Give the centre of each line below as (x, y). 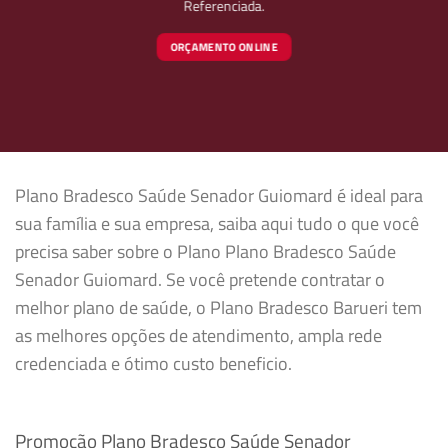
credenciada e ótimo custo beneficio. (153, 363)
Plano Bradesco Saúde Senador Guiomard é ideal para (219, 195)
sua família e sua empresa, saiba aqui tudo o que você (217, 223)
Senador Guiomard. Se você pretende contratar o (200, 279)
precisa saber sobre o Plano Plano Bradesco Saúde (205, 251)
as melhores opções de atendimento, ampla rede (198, 335)
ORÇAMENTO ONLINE (224, 47)
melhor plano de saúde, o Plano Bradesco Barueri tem (218, 307)
